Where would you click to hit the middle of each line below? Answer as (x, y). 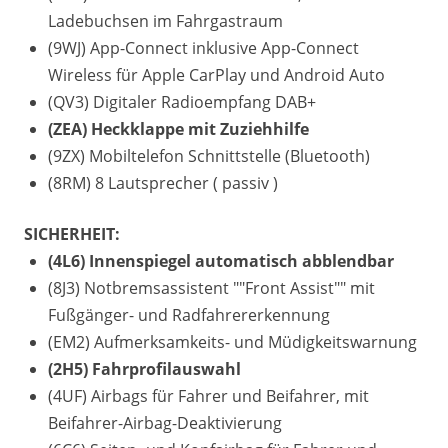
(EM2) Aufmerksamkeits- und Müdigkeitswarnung (232, 342)
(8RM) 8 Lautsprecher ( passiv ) (163, 183)
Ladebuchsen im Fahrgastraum (165, 21)
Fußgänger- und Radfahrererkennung (189, 315)
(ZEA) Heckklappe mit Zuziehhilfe (178, 129)
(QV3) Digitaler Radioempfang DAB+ (182, 102)
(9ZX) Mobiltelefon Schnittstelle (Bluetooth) (209, 156)
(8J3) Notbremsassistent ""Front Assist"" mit (211, 288)
